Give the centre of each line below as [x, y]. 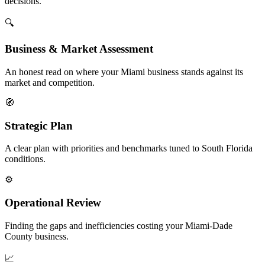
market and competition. [50, 83]
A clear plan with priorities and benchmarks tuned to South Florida [129, 148]
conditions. [25, 159]
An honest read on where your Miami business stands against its [124, 72]
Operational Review [53, 203]
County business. [37, 236]
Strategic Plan [39, 125]
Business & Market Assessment [79, 49]
